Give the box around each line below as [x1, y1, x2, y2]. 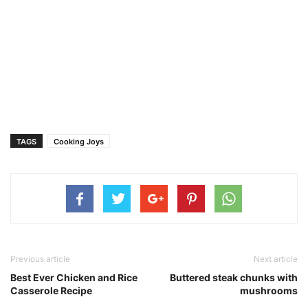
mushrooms [240, 284, 298, 296]
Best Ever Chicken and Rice [10, 271, 137, 283]
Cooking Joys [54, 136, 104, 146]
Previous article [10, 253, 70, 264]
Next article [254, 253, 298, 264]
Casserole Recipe [10, 284, 92, 296]
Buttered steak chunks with [170, 271, 298, 283]
